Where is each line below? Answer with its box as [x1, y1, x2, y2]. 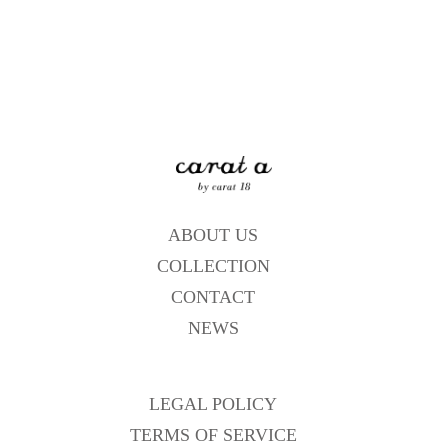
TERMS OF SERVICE [129, 424, 297, 445]
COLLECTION [156, 255, 270, 276]
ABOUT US [168, 224, 259, 245]
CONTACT [171, 286, 256, 307]
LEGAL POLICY [149, 393, 278, 414]
